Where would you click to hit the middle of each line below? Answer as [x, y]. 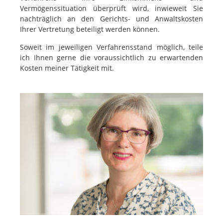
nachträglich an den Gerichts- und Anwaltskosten [111, 19]
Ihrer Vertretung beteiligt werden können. [90, 29]
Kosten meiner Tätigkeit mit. [67, 68]
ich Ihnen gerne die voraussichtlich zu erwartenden [111, 57]
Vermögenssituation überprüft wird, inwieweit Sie [111, 8]
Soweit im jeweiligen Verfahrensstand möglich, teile [111, 47]
